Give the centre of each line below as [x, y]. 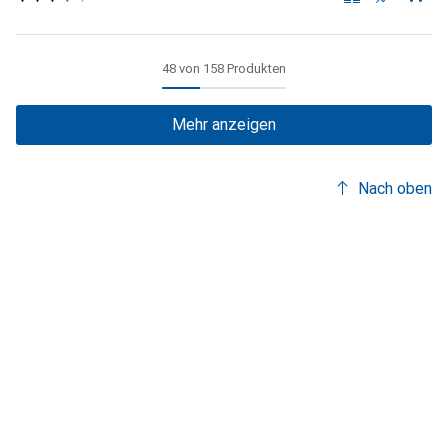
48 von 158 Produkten [224, 68]
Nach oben [395, 188]
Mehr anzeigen [224, 124]
